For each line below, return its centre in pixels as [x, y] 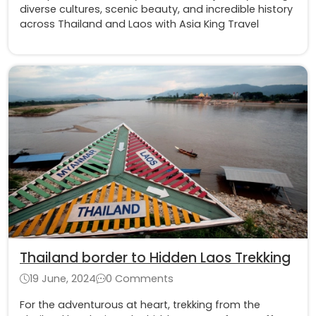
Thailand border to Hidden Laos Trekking [155, 258]
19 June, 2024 [63, 279]
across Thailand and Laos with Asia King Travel [139, 24]
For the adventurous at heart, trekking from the [140, 305]
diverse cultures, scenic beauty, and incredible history [156, 9]
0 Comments [140, 279]
